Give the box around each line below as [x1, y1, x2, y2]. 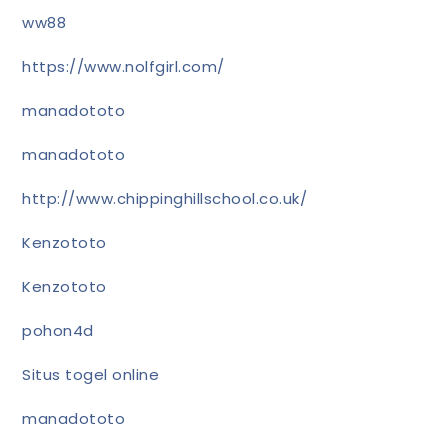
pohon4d [22, 320, 94, 341]
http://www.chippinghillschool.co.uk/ [22, 188, 308, 209]
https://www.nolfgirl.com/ [22, 56, 225, 77]
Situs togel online [22, 364, 160, 385]
